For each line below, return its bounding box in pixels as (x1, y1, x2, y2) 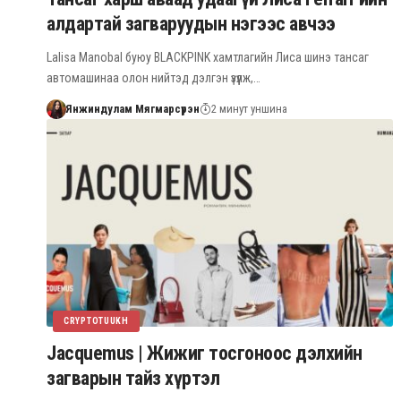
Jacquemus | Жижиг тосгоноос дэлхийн (47, 341, 363, 364)
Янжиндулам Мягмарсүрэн (64, 101, 200, 115)
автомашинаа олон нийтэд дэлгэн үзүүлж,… (47, 70, 260, 85)
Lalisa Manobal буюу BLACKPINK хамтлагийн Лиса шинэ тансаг (47, 49, 369, 64)
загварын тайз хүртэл (47, 366, 219, 389)
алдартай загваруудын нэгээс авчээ (47, 12, 336, 35)
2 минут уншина (210, 101, 287, 115)
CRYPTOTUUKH (64, 315, 129, 326)
